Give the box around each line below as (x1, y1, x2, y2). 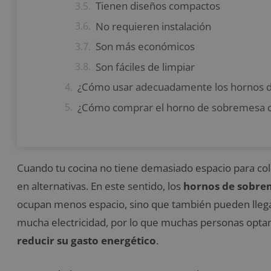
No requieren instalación (96, 19, 211, 33)
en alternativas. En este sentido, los (17, 179, 183, 194)
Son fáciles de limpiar (96, 59, 195, 74)
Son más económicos (96, 39, 195, 54)
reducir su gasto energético (17, 233, 156, 248)
